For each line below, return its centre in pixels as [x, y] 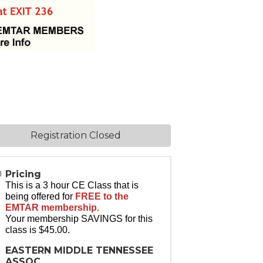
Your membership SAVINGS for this [79, 219]
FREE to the [102, 196]
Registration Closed [76, 135]
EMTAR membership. [52, 208]
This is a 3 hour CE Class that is [72, 185]
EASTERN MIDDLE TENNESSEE [79, 250]
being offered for [40, 196]
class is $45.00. [37, 230]
